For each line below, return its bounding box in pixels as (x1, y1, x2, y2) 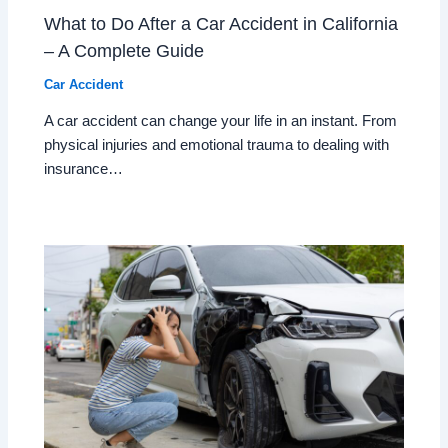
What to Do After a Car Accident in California (44, 12, 399, 34)
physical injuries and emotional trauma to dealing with (44, 137, 390, 154)
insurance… (44, 161, 124, 178)
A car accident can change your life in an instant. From (44, 113, 398, 130)
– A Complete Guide (44, 39, 205, 61)
